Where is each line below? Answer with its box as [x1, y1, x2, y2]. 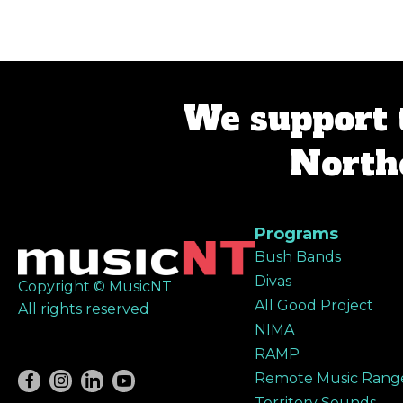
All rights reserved [18, 300, 149, 318]
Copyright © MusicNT [18, 278, 172, 296]
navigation [77, 10, 269, 55]
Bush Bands [254, 247, 341, 265]
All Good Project [254, 296, 373, 314]
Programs [254, 223, 338, 244]
